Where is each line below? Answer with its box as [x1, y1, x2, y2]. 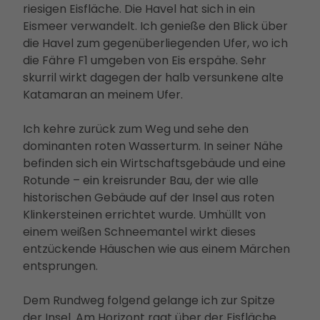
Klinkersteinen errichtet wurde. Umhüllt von [23, 206, 266, 223]
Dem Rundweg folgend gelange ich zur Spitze [23, 291, 275, 309]
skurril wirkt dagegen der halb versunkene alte [23, 69, 284, 86]
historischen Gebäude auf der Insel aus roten [23, 189, 274, 206]
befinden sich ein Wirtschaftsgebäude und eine [23, 154, 286, 171]
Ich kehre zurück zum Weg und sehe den [23, 120, 249, 137]
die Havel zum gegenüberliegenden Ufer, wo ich [23, 34, 288, 51]
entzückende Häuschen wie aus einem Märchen [23, 240, 290, 257]
